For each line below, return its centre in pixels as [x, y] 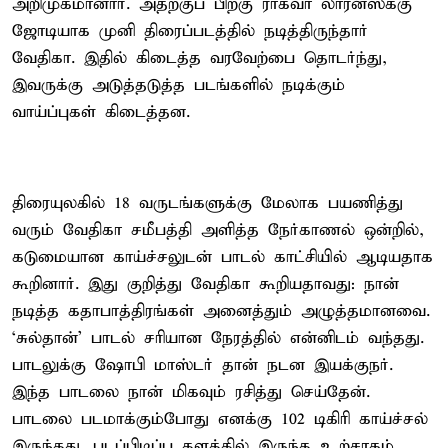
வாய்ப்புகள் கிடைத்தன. [101, 112]
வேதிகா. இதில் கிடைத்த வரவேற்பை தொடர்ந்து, [199, 58]
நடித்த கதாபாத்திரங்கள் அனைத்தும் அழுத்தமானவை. [221, 311]
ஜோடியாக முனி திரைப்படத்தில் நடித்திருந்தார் [190, 31]
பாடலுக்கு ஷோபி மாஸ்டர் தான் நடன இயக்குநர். [202, 365]
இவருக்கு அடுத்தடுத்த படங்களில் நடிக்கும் [178, 85]
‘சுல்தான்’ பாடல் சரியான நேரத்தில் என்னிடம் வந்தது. [218, 338]
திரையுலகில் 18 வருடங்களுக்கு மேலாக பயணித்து [207, 203]
